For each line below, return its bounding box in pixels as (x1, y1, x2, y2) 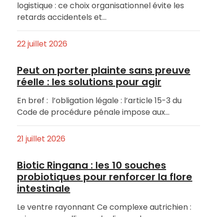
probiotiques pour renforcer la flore (17, 170, 192, 184)
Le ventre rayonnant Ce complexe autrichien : (17, 201, 191, 213)
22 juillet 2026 (17, 38, 67, 49)
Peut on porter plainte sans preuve (17, 63, 190, 77)
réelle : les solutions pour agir (17, 75, 161, 89)
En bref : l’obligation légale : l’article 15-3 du (17, 94, 182, 106)
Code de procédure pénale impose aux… (17, 106, 170, 118)
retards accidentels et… (17, 11, 107, 23)
